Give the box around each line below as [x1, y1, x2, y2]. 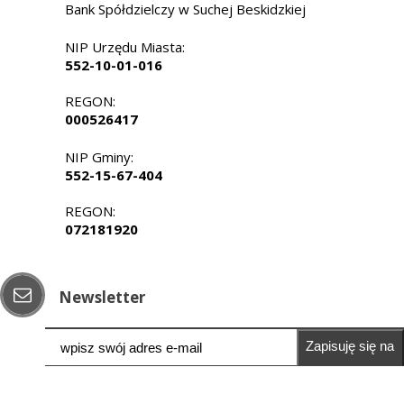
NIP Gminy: [65, 148, 133, 167]
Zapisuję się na [306, 338, 395, 354]
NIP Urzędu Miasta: [65, 38, 185, 57]
